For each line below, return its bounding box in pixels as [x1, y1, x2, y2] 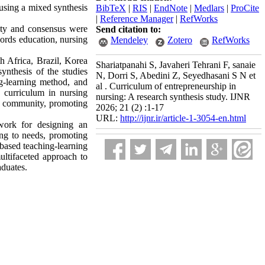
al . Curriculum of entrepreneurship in [96, 81, 236, 91]
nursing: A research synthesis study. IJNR [96, 92, 250, 102]
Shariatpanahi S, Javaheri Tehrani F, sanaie [96, 60, 256, 70]
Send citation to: [96, 24, 161, 34]
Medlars [194, 3, 224, 13]
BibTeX [96, 3, 126, 13]
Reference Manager [100, 14, 173, 24]
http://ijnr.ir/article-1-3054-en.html [120, 113, 246, 123]
